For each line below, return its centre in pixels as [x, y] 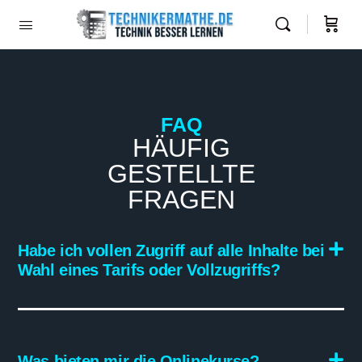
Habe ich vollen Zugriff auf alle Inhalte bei [171, 250]
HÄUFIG [181, 147]
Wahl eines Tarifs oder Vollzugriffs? [149, 269]
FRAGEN [181, 199]
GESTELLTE [181, 173]
